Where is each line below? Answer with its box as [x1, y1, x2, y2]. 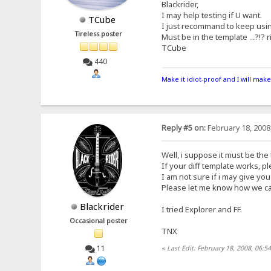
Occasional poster [70, 217, 128, 226]
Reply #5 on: [161, 123, 206, 134]
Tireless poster [75, 29, 123, 38]
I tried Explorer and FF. [161, 203, 242, 215]
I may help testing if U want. [161, 9, 262, 21]
